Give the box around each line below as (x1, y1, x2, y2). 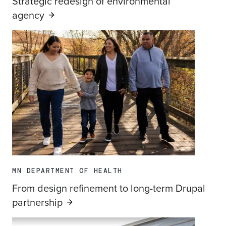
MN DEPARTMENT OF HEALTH (12, 166, 123, 176)
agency (12, 8, 44, 23)
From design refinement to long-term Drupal (12, 181, 205, 196)
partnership (12, 195, 63, 210)
